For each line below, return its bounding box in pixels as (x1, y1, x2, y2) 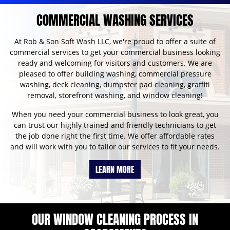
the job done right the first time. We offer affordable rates (15, 131, 215, 141)
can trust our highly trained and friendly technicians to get (14, 120, 216, 130)
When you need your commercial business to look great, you (11, 109, 219, 120)
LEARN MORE (95, 163, 135, 176)
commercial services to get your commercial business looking (10, 47, 220, 57)
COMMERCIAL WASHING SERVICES (36, 10, 194, 30)
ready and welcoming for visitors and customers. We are (18, 58, 212, 68)
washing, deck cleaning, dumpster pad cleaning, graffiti (20, 80, 210, 90)
